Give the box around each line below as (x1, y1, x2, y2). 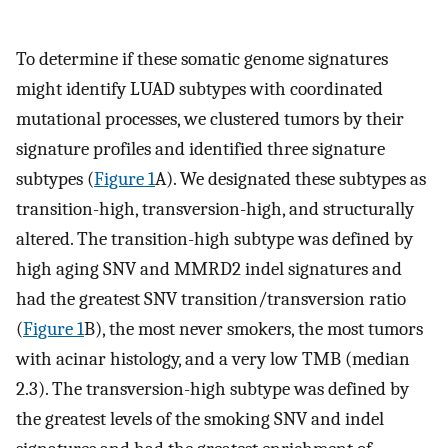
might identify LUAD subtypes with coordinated (16, 78, 383, 101)
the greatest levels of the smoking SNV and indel (16, 408, 384, 431)
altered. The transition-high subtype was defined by (16, 228, 413, 251)
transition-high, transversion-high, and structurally (16, 198, 414, 221)
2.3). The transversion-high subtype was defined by (16, 378, 409, 401)
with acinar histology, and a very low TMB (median (16, 348, 410, 371)
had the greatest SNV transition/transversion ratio (16, 288, 406, 311)
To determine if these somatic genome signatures (16, 48, 388, 71)
